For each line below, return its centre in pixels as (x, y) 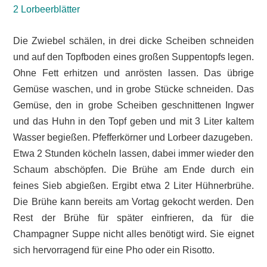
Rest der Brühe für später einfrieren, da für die (133, 218)
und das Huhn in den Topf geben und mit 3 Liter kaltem (133, 121)
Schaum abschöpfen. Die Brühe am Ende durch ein (133, 169)
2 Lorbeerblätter (47, 9)
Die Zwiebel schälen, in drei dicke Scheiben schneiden (133, 41)
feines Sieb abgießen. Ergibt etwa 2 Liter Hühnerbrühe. (133, 185)
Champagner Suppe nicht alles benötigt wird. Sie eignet (133, 234)
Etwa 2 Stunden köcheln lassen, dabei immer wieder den (133, 153)
